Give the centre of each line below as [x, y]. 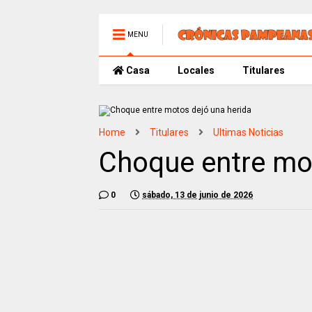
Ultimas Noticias [248, 132]
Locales [196, 70]
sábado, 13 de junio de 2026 [197, 195]
